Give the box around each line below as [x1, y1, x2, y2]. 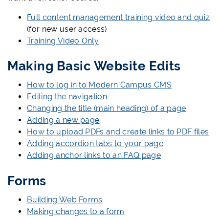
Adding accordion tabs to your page [27, 139, 163, 149]
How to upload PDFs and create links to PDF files [27, 127, 209, 137]
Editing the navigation [27, 92, 108, 102]
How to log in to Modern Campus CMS [27, 80, 172, 90]
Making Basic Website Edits [7, 58, 181, 74]
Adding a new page [27, 115, 100, 125]
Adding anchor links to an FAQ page [27, 151, 161, 160]
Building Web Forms [27, 195, 103, 204]
